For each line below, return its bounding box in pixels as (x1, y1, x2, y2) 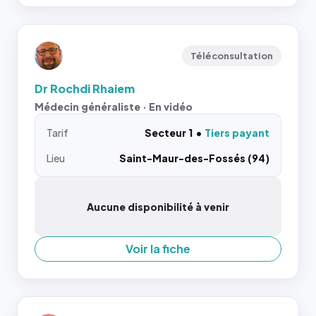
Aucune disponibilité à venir (87, 200, 229, 213)
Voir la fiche (126, 241, 190, 256)
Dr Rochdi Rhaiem (35, 81, 135, 96)
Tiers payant (205, 126, 269, 139)
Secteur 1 (145, 126, 193, 139)
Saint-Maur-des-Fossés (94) (119, 152, 269, 164)
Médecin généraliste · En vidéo (35, 100, 193, 113)
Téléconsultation (190, 50, 273, 61)
